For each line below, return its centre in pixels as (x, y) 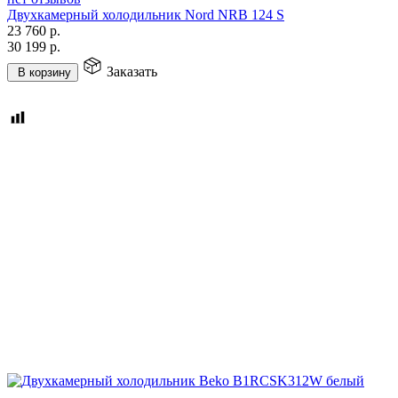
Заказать (132, 71)
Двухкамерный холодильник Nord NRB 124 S (146, 14)
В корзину (44, 72)
